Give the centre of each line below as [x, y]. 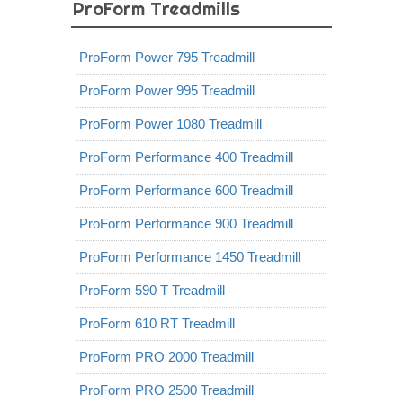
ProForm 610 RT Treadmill [157, 323]
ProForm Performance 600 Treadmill [186, 190]
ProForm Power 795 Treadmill [167, 57]
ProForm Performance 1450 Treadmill [190, 257]
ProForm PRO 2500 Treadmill [166, 390]
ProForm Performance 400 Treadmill [186, 157]
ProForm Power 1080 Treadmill [170, 124]
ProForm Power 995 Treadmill [167, 90]
